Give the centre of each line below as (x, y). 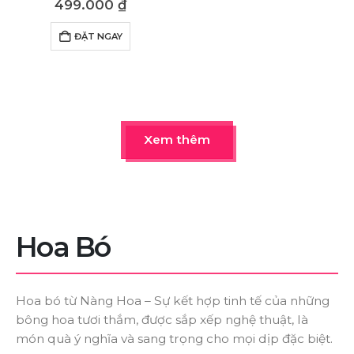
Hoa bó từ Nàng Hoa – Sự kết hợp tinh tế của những (173, 301)
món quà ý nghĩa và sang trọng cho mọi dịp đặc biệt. (174, 339)
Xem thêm (177, 139)
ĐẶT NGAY (98, 37)
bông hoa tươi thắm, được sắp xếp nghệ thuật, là (162, 320)
